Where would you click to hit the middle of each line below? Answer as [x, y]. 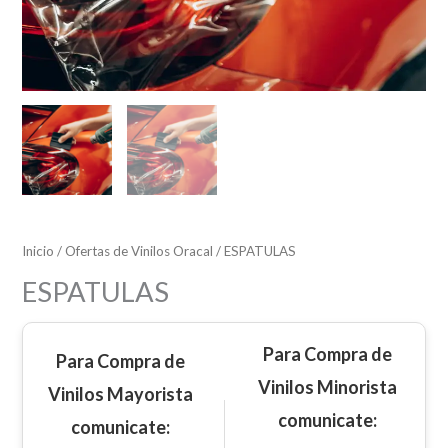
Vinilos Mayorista [121, 394]
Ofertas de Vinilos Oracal [139, 250]
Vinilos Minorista [327, 387]
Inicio [38, 250]
